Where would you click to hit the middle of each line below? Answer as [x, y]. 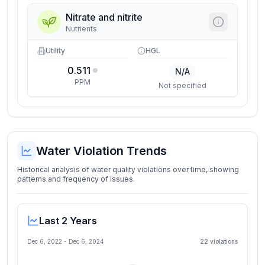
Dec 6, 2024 [86, 241]
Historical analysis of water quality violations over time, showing [128, 169]
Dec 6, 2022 [45, 241]
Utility [55, 51]
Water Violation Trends [101, 151]
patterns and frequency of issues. [76, 179]
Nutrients [81, 29]
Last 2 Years [68, 221]
